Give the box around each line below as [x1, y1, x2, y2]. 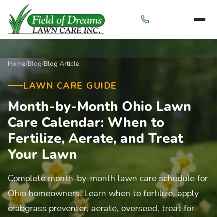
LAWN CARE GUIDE [23, 79, 117, 92]
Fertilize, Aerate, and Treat [8, 129, 183, 148]
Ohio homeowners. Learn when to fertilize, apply [8, 186, 199, 199]
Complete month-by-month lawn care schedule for [8, 171, 208, 184]
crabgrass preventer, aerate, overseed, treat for [8, 201, 194, 214]
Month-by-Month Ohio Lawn [8, 97, 191, 116]
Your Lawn [8, 145, 77, 164]
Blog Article [44, 59, 79, 68]
